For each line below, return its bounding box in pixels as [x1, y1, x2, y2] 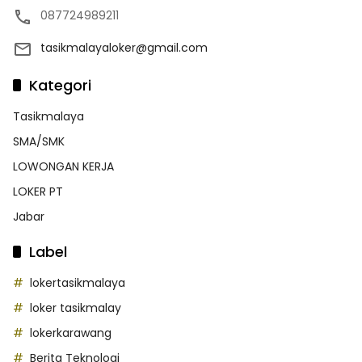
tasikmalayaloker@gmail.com [40, 40, 208, 57]
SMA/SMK [13, 133, 65, 150]
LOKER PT [13, 183, 63, 200]
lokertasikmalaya [30, 275, 125, 292]
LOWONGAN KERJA [13, 158, 114, 175]
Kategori [29, 75, 91, 96]
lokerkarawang [30, 325, 112, 342]
